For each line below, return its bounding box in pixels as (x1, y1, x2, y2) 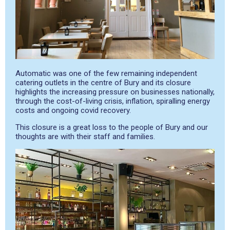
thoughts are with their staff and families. (15, 131, 155, 141)
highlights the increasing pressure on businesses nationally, (15, 87, 215, 97)
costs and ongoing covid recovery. (15, 105, 131, 115)
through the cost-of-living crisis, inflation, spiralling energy (15, 96, 210, 106)
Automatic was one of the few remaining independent (15, 68, 197, 78)
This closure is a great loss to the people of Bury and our (15, 122, 208, 132)
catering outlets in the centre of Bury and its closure (15, 78, 191, 87)
